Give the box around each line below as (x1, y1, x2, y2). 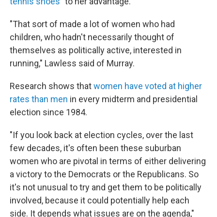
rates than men (10, 94, 68, 104)
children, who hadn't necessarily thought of (10, 32, 174, 42)
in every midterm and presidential (70, 94, 198, 104)
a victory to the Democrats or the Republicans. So (10, 169, 199, 179)
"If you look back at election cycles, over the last (10, 130, 193, 140)
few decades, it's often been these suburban (10, 143, 181, 153)
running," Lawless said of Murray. (10, 58, 135, 68)
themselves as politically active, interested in (10, 45, 182, 55)
